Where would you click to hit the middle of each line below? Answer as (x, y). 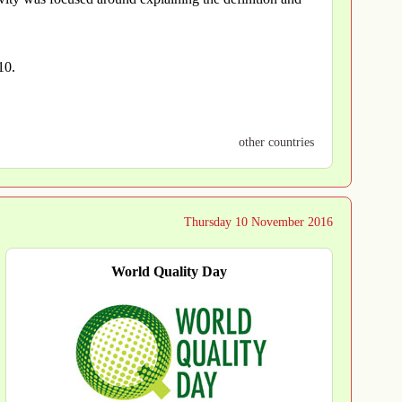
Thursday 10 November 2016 (258, 223)
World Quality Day (169, 272)
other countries (276, 143)
